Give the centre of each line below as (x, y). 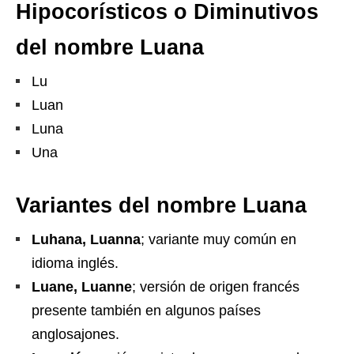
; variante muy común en (218, 240)
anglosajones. (75, 335)
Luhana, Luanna (86, 240)
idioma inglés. (75, 264)
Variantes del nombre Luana (161, 206)
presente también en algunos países (146, 311)
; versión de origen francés (216, 287)
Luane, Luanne (82, 287)
